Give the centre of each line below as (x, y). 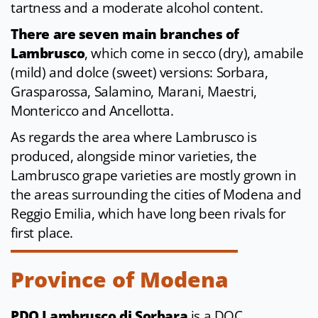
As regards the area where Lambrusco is (134, 137)
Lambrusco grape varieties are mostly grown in (154, 176)
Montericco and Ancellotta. (92, 111)
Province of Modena (120, 280)
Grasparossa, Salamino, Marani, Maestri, (134, 92)
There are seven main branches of (125, 34)
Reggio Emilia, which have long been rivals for (148, 214)
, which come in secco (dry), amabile (194, 54)
